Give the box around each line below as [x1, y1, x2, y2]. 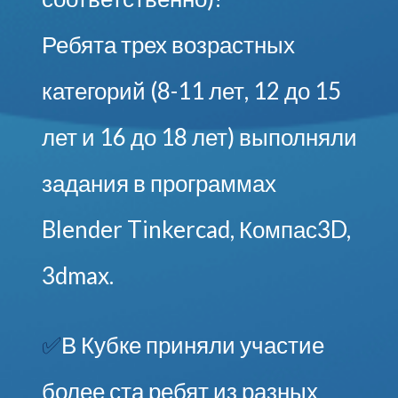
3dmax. [41, 260, 114, 290]
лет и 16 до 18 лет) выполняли [41, 122, 357, 151]
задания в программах [41, 168, 276, 197]
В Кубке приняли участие [60, 330, 324, 359]
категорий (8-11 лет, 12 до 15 [41, 76, 341, 105]
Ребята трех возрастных [41, 29, 295, 59]
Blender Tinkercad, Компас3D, [41, 214, 351, 243]
